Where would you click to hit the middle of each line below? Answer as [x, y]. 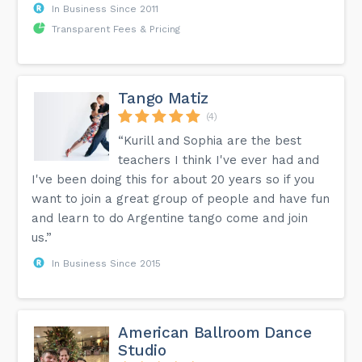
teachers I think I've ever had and [219, 160]
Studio [142, 350]
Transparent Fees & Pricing [116, 29]
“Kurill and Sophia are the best [210, 140]
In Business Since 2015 [107, 263]
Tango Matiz [164, 98]
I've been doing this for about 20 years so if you [173, 179]
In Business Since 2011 [105, 8]
